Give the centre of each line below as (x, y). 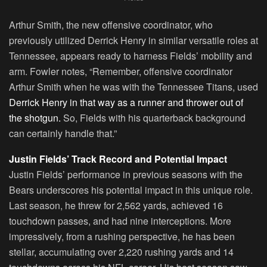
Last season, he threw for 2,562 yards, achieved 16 (116, 205)
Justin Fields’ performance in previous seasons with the (126, 174)
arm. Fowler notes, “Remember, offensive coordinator (121, 71)
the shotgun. (35, 117)
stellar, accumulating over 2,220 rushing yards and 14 (121, 252)
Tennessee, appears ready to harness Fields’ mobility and (131, 55)
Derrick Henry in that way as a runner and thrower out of (126, 102)
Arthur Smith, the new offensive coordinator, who (111, 24)
